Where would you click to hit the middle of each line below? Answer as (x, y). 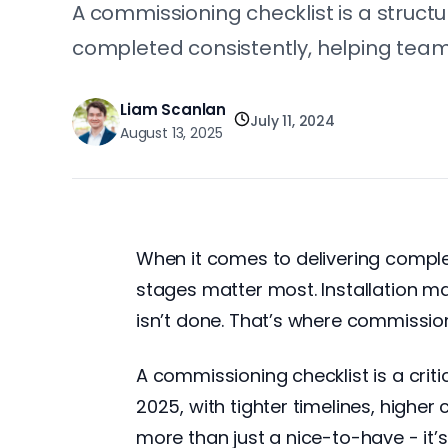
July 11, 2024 (293, 121)
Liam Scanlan (173, 109)
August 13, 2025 (171, 132)
